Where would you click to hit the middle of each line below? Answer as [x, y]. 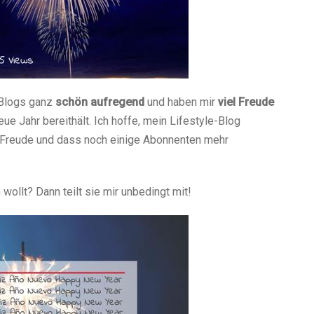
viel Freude [246, 102]
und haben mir [181, 102]
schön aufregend [100, 102]
